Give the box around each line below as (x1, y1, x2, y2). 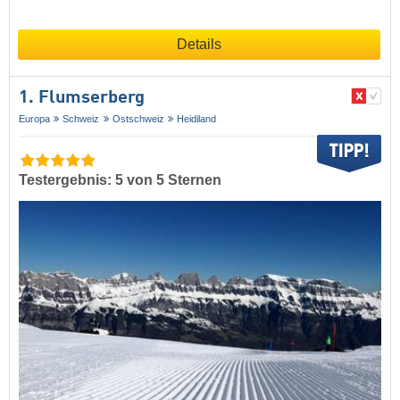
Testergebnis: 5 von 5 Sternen (19, 172, 221, 188)
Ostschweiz (112, 113, 164, 124)
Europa (19, 113, 50, 124)
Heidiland (177, 113, 217, 124)
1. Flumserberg (19, 89, 145, 107)
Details (177, 37, 221, 52)
